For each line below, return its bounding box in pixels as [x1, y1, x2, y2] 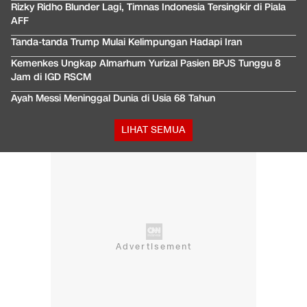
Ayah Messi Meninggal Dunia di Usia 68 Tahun [11, 92, 215, 106]
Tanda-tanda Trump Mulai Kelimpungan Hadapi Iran [11, 36, 242, 49]
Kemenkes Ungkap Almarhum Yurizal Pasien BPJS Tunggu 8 [11, 57, 281, 71]
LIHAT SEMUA [121, 123, 186, 137]
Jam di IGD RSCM [11, 71, 91, 84]
